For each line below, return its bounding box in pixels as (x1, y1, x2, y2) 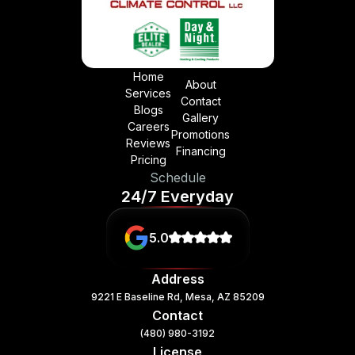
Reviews (126, 136, 170, 150)
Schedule (149, 169, 206, 185)
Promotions (171, 128, 230, 142)
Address (151, 270, 204, 287)
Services (125, 86, 171, 100)
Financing (175, 144, 226, 158)
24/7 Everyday (121, 186, 234, 206)
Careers (127, 119, 170, 133)
